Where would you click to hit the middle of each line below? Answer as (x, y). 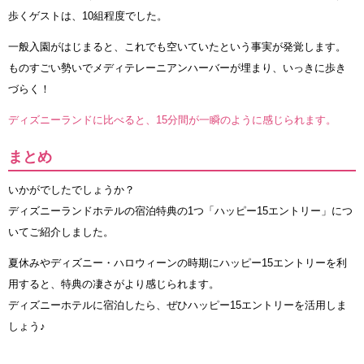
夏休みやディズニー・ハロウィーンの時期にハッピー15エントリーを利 (178, 263)
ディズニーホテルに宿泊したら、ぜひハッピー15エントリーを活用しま (178, 305)
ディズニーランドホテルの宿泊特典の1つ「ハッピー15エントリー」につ (180, 211)
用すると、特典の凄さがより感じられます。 (114, 284)
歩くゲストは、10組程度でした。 (88, 16)
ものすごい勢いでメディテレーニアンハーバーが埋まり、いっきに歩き (177, 68)
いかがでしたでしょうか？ (71, 190)
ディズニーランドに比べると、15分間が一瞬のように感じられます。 (172, 120)
